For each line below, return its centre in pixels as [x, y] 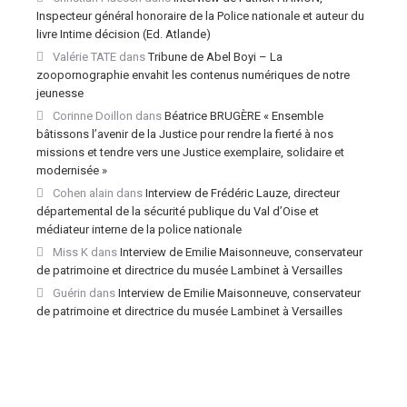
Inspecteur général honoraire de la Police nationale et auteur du [200, 16]
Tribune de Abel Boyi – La [215, 57]
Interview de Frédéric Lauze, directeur [243, 193]
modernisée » [73, 170]
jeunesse [60, 93]
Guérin [69, 293]
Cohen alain [83, 193]
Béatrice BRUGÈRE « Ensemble [244, 116]
